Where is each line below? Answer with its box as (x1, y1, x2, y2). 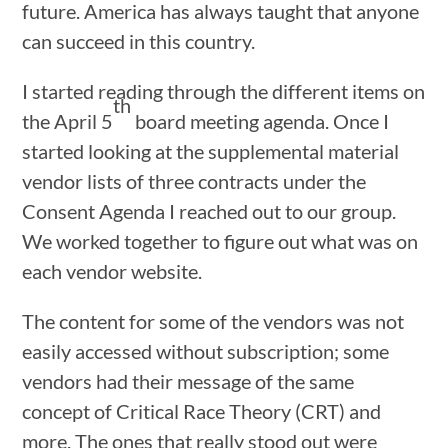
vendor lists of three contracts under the (22, 168, 367, 193)
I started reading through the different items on (22, 78, 426, 103)
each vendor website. (22, 258, 203, 283)
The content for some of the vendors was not (22, 308, 405, 333)
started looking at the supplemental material (22, 138, 400, 163)
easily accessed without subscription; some (22, 338, 390, 363)
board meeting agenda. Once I (131, 108, 390, 133)
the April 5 (22, 108, 114, 133)
